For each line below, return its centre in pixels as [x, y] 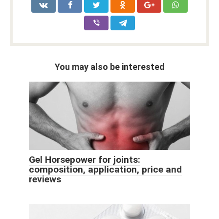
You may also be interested [109, 67]
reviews [45, 179]
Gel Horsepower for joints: [85, 160]
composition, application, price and [105, 170]
